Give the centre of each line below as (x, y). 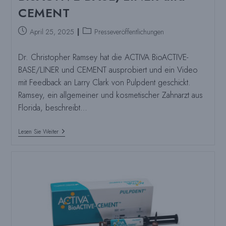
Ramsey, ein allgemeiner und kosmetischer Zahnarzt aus (110, 95)
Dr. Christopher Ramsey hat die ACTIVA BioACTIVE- (103, 57)
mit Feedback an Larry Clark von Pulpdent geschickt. (104, 82)
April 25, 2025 (52, 32)
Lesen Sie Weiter (38, 132)
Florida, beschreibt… (52, 108)
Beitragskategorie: (108, 31)
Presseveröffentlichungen (129, 32)
